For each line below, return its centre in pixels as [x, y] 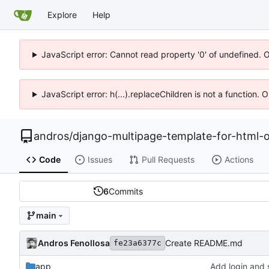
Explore [62, 14]
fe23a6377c [138, 243]
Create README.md [204, 243]
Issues [100, 160]
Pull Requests [168, 160]
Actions [239, 160]
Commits [125, 191]
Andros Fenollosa [74, 243]
